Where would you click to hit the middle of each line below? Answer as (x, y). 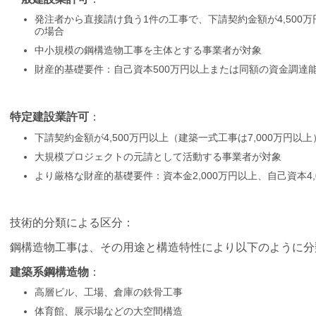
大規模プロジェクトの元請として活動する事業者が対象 (158, 156)
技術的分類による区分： (72, 223)
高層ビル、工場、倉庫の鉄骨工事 (109, 292)
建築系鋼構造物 (49, 272)
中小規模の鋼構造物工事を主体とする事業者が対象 (148, 50)
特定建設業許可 (49, 117)
